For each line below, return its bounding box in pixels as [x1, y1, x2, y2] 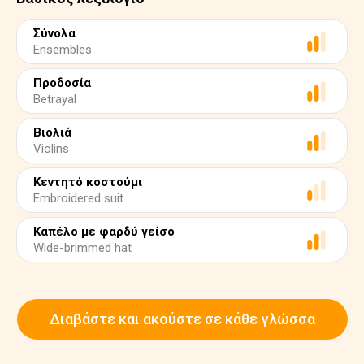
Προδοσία [33, 76, 91, 90]
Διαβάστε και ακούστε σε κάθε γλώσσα [49, 310, 315, 327]
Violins [33, 141, 69, 156]
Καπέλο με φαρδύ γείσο [33, 224, 175, 239]
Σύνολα [33, 26, 76, 41]
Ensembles [33, 42, 92, 57]
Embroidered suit [33, 191, 123, 206]
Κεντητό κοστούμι [33, 175, 142, 189]
